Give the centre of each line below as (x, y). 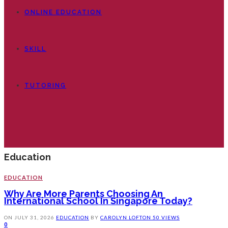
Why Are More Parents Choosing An (83, 194)
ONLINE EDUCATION (63, 12)
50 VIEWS (166, 218)
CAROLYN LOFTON (126, 218)
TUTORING (45, 85)
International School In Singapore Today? (98, 201)
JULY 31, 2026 (34, 218)
